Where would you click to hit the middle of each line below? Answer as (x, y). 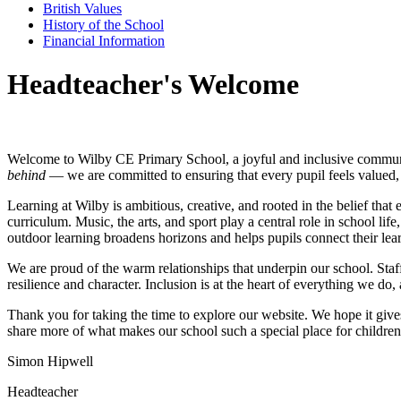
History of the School (103, 24)
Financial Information (104, 40)
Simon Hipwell (50, 361)
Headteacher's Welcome (153, 85)
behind (26, 175)
